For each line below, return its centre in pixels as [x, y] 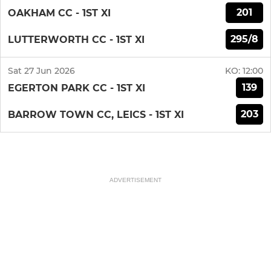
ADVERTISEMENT [135, 180]
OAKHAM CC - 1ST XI [59, 13]
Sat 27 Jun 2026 [41, 71]
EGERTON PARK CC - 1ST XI [77, 88]
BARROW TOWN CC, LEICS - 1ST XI [96, 114]
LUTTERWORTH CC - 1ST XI [76, 39]
